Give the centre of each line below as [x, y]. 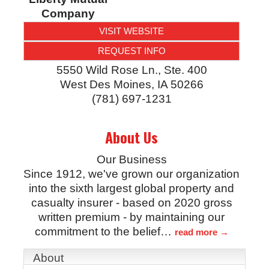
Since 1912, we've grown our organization [131, 174]
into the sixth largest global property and [131, 188]
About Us [131, 137]
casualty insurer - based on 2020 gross [131, 202]
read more [196, 232]
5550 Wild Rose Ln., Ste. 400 [131, 70]
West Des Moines [105, 84]
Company [68, 13]
